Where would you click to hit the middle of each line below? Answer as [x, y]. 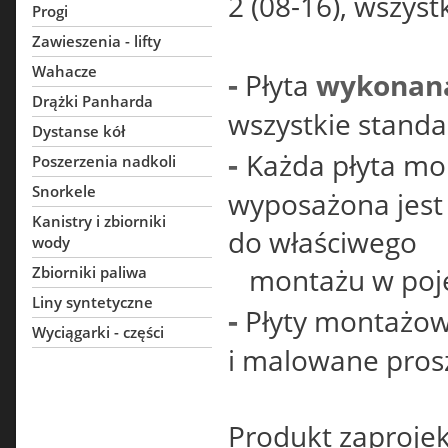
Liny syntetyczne [92, 302]
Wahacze [64, 71]
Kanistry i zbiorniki [99, 221]
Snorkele [64, 191]
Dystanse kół [78, 131]
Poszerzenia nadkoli [104, 161]
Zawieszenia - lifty [96, 41]
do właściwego [322, 242]
